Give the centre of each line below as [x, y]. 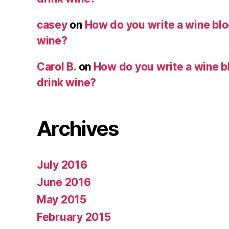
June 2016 [64, 182]
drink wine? [67, 82]
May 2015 [62, 199]
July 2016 [62, 165]
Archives [78, 128]
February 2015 [74, 217]
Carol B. [56, 66]
